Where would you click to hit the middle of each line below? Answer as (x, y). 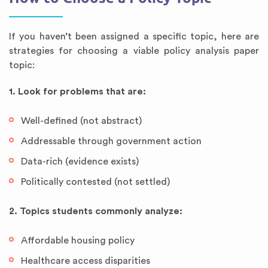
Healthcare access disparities (86, 261)
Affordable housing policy (78, 240)
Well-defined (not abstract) (81, 121)
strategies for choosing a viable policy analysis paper (134, 51)
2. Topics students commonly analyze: (96, 211)
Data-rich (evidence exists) (80, 162)
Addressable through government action (111, 141)
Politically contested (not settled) (95, 182)
